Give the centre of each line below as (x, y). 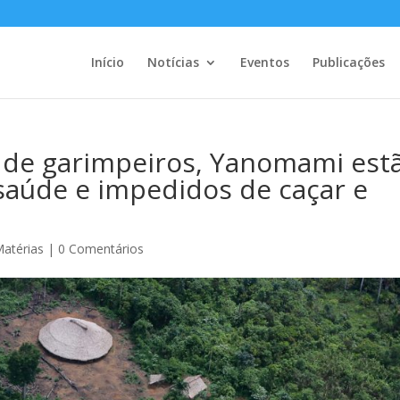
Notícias (173, 62)
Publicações (348, 62)
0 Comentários (101, 249)
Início (107, 62)
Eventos (264, 62)
